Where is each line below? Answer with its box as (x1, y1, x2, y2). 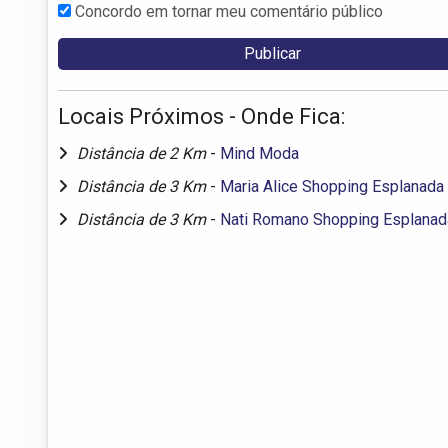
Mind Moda (220, 143, 299, 163)
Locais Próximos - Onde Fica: (58, 103, 345, 129)
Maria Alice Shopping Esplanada (220, 176, 444, 196)
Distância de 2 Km (77, 143, 210, 163)
